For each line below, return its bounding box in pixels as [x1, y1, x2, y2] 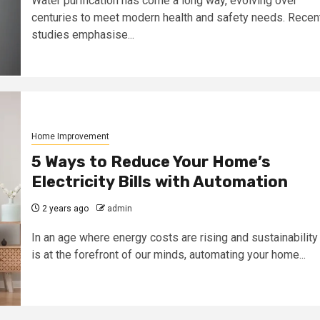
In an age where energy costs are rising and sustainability [31, 230, 318, 244]
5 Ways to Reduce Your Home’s [31, 151, 271, 171]
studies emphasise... [31, 27, 134, 41]
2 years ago [39, 203, 89, 214]
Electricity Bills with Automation [31, 171, 288, 191]
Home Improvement [31, 131, 109, 141]
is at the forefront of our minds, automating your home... [31, 247, 306, 261]
